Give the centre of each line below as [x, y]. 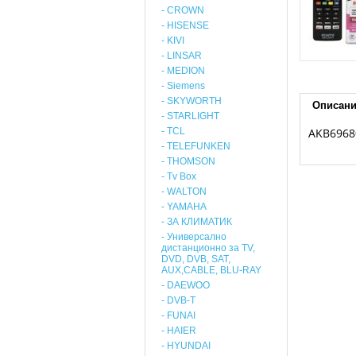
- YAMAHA [184, 207]
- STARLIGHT [190, 116]
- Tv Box [179, 176]
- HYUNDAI [186, 346]
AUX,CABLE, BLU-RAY [211, 270]
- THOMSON [188, 161]
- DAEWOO [186, 285]
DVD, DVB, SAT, [196, 259]
